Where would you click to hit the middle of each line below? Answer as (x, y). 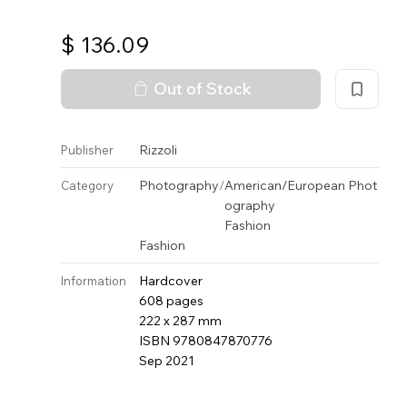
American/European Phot (301, 185)
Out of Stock (203, 89)
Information (94, 281)
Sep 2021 (167, 361)
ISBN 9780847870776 (206, 341)
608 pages (172, 301)
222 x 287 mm (181, 321)
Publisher (88, 150)
